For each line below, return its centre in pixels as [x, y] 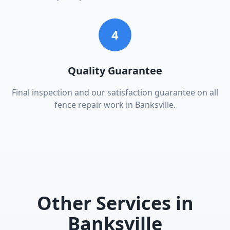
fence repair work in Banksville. [115, 105]
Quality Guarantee [115, 71]
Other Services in [115, 203]
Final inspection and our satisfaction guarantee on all [115, 92]
